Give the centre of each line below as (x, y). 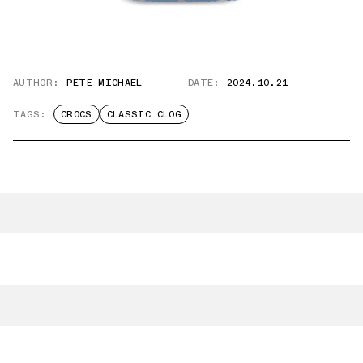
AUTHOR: (36, 82)
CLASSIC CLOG (144, 114)
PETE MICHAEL (104, 82)
